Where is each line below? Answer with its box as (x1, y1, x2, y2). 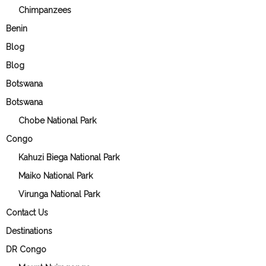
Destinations (6, 226, 52, 236)
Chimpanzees (18, 5, 71, 15)
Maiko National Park (18, 171, 93, 180)
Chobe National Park (18, 116, 96, 125)
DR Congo (6, 245, 46, 254)
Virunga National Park (18, 189, 100, 199)
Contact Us (6, 208, 48, 217)
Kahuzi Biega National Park (18, 153, 119, 162)
